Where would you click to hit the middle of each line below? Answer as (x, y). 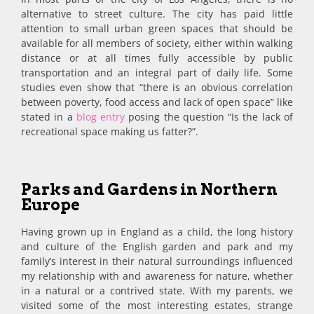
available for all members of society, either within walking (157, 43)
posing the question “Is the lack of (209, 116)
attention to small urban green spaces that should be (157, 28)
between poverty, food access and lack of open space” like (157, 102)
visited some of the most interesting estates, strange (157, 306)
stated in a (49, 116)
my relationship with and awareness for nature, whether (157, 276)
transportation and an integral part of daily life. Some (157, 72)
